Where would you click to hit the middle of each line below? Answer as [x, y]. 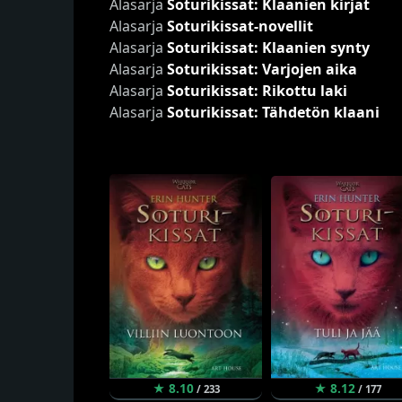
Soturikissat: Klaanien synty [268, 48]
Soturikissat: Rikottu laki [257, 91]
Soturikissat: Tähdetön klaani [273, 113]
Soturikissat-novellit [240, 26]
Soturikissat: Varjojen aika [262, 70]
